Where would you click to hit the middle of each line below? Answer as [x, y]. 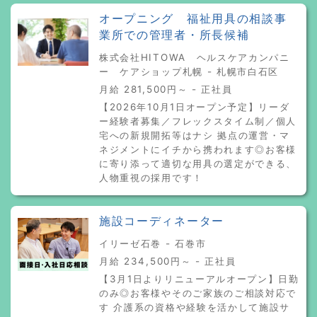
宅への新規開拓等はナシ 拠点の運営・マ [195, 135]
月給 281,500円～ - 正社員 [166, 89]
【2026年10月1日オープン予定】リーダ [195, 106]
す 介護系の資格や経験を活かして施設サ [195, 307]
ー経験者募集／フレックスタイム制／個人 [198, 121]
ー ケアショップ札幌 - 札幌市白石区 [189, 71]
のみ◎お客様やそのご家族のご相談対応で [198, 293]
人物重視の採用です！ [151, 177]
